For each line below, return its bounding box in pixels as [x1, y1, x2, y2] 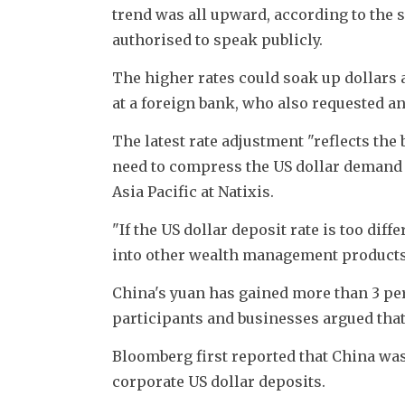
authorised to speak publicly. [112, 30, 323, 49]
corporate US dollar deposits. [112, 372, 325, 391]
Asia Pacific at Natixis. [112, 182, 274, 201]
